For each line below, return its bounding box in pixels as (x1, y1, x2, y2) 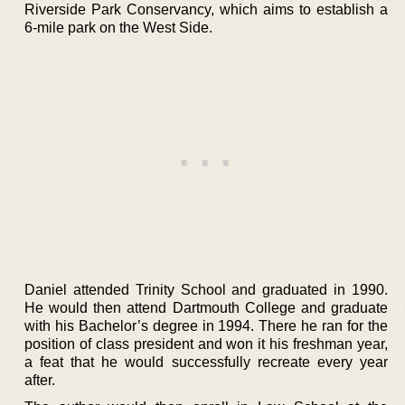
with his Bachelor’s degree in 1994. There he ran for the (24, 318, 388, 334)
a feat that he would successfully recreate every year (24, 354, 388, 370)
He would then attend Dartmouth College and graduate (24, 300, 388, 316)
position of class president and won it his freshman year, (24, 336, 388, 352)
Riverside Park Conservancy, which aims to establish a (24, 2, 388, 17)
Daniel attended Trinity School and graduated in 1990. (24, 282, 388, 297)
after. (24, 372, 55, 388)
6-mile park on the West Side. (24, 20, 212, 35)
